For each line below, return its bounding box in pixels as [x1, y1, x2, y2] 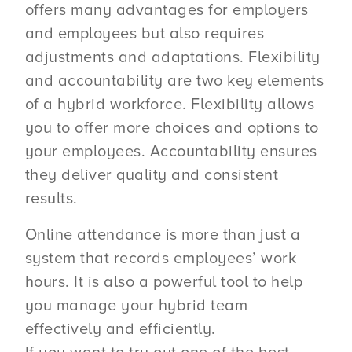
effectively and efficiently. [24, 319, 216, 339]
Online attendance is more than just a [24, 225, 301, 244]
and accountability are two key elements [24, 71, 324, 90]
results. [24, 189, 78, 208]
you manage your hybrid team [24, 295, 248, 315]
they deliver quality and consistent [24, 165, 279, 185]
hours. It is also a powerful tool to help [24, 272, 303, 291]
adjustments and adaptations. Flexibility [24, 47, 321, 67]
